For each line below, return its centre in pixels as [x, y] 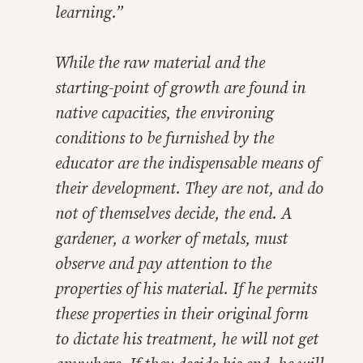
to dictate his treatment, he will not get [187, 340]
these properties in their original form [181, 315]
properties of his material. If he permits [186, 290]
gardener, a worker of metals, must [171, 239]
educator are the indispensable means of [188, 164]
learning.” [89, 13]
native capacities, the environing [164, 114]
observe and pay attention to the [163, 265]
